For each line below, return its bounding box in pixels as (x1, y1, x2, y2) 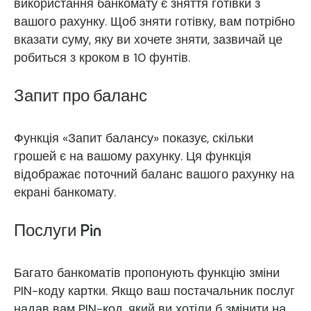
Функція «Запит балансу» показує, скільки (14, 130, 253, 146)
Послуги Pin (14, 225, 101, 239)
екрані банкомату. (14, 184, 116, 201)
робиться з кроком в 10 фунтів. (14, 49, 190, 66)
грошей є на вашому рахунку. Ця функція (14, 148, 251, 165)
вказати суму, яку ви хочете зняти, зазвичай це (14, 31, 283, 48)
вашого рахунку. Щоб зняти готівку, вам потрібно (14, 13, 295, 30)
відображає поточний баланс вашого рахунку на (14, 166, 294, 183)
